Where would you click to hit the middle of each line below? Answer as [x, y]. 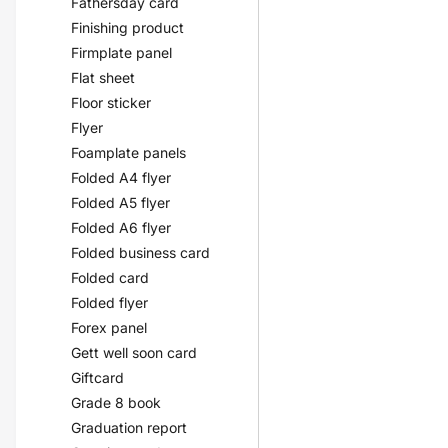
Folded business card [141, 252]
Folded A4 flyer [121, 177]
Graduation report [129, 427]
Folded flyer [110, 302]
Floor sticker [111, 102]
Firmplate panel [122, 52]
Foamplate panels [129, 152]
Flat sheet [103, 77]
